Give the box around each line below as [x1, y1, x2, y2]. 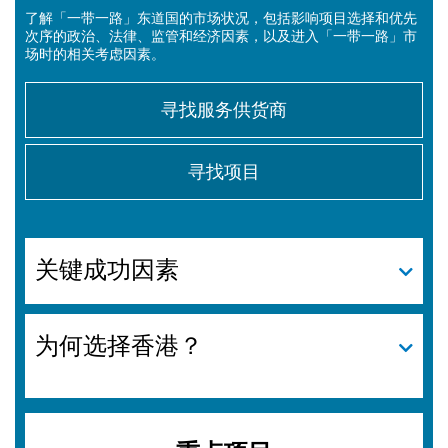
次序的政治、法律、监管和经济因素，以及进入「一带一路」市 [25, 28, 417, 44]
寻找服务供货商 [161, 100, 287, 120]
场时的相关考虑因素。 [25, 46, 165, 62]
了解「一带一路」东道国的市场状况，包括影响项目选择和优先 [25, 10, 39, 26]
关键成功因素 [35, 256, 179, 283]
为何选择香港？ [35, 332, 203, 359]
